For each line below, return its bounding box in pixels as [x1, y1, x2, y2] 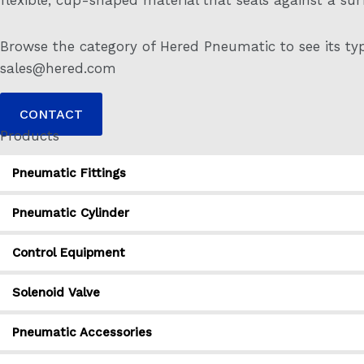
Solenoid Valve [12, 284, 100, 300]
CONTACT [19, 106, 83, 123]
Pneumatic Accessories [12, 324, 152, 340]
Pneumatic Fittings [12, 165, 126, 180]
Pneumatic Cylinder [12, 205, 129, 220]
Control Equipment [12, 245, 125, 260]
